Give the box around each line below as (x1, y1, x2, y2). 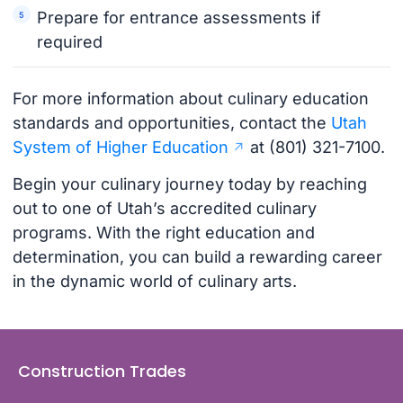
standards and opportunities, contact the (12, 112, 331, 132)
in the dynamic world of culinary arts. (12, 272, 297, 291)
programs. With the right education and (12, 223, 315, 243)
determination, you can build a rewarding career (12, 247, 382, 267)
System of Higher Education (12, 137, 228, 157)
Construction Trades (18, 359, 186, 382)
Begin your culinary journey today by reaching (12, 175, 367, 194)
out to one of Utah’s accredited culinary (12, 199, 317, 219)
